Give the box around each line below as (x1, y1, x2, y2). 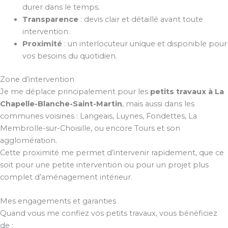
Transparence (22, 15, 78, 24)
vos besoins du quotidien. (22, 51, 117, 61)
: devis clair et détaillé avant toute (78, 15, 203, 24)
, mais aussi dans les (122, 99, 194, 109)
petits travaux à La (150, 87, 224, 97)
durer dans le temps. (22, 3, 100, 12)
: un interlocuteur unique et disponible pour (62, 39, 227, 49)
